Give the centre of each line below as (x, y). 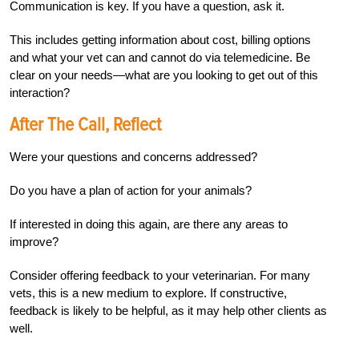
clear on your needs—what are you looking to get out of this (164, 75)
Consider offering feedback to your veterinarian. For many (160, 276)
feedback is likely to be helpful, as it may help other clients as (168, 311)
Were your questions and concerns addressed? (133, 157)
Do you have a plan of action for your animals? (131, 191)
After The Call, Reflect (85, 125)
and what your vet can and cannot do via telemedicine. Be (160, 58)
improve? (34, 242)
